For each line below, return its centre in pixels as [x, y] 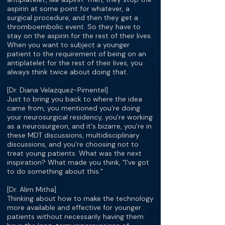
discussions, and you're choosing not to [73, 144]
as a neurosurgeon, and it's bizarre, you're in [79, 126]
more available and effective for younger [74, 207]
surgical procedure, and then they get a [73, 18]
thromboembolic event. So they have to [74, 27]
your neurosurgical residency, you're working [80, 117]
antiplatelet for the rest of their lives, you [75, 63]
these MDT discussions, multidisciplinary [73, 135]
